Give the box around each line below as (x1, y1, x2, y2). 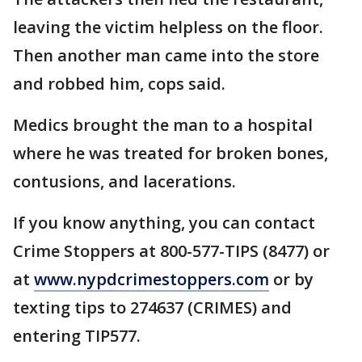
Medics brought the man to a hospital (13, 114, 313, 136)
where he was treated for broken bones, (13, 142, 328, 164)
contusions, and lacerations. (13, 170, 236, 192)
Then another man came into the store (13, 44, 319, 66)
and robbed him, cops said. (13, 73, 225, 95)
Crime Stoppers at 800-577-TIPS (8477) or (13, 240, 330, 262)
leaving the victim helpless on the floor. (13, 16, 323, 38)
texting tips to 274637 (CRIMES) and (13, 297, 292, 318)
